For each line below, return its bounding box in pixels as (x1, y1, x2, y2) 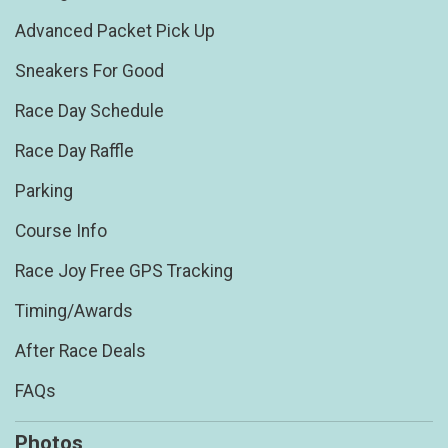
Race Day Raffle (15, 141, 134, 162)
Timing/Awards (15, 301, 133, 322)
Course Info (15, 221, 107, 242)
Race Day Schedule (15, 101, 164, 122)
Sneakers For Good (15, 61, 164, 82)
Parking (15, 181, 73, 202)
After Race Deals (15, 341, 146, 362)
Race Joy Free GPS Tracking (15, 261, 233, 282)
